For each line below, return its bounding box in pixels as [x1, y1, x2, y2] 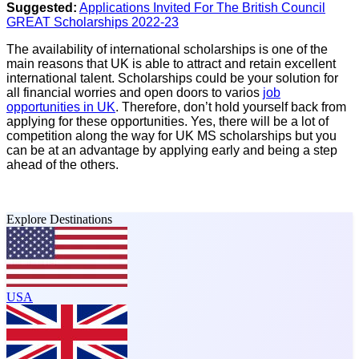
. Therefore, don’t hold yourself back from [115, 99, 346, 114]
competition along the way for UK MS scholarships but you [6, 128, 337, 143]
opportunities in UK [6, 99, 115, 114]
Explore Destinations [6, 212, 112, 226]
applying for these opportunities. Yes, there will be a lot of [6, 114, 329, 128]
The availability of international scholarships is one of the [6, 42, 328, 56]
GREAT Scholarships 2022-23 [6, 14, 179, 29]
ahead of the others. [6, 157, 119, 171]
